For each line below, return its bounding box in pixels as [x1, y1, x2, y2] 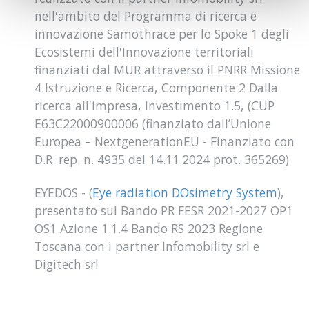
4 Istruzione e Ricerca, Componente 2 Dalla [34, 79, 278, 97]
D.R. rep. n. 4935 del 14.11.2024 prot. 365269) [34, 151, 289, 168]
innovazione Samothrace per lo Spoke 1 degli [34, 26, 289, 43]
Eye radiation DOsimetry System [92, 184, 277, 201]
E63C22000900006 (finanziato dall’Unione [34, 115, 271, 132]
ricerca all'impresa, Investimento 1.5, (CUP [34, 97, 275, 114]
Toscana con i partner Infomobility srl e [34, 238, 259, 255]
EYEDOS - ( [34, 184, 92, 201]
